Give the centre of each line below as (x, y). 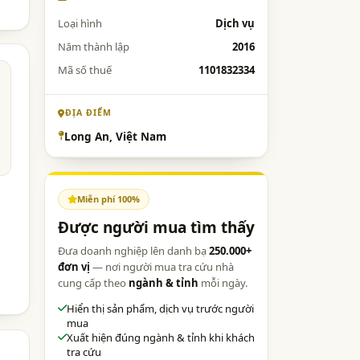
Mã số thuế (85, 70)
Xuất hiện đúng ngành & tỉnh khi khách (161, 337)
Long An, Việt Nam (115, 137)
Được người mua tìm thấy (156, 227)
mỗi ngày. (223, 282)
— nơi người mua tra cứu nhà (162, 266)
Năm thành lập (94, 47)
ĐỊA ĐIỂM (88, 112)
